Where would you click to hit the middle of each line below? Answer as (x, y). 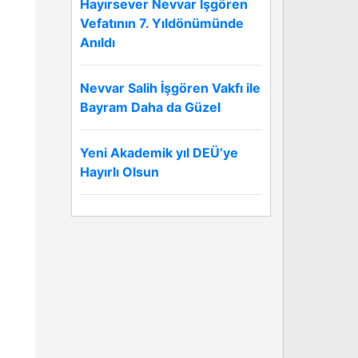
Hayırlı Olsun (119, 172)
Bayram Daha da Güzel (150, 107)
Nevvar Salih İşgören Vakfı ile (170, 88)
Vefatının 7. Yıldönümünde (162, 23)
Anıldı (97, 42)
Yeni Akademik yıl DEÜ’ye (159, 153)
